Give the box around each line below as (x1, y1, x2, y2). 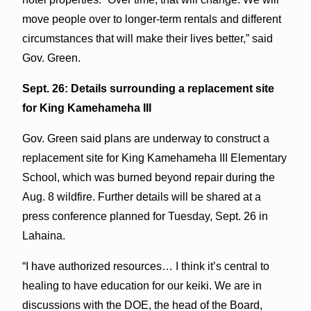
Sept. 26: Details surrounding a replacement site (22, 82, 274, 94)
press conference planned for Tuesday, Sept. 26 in (22, 210, 268, 222)
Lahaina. (22, 229, 65, 242)
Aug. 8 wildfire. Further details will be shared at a (22, 190, 261, 203)
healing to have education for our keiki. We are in (22, 279, 262, 292)
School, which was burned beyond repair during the (22, 171, 275, 183)
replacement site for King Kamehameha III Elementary (22, 151, 287, 164)
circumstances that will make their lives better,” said (22, 32, 273, 44)
